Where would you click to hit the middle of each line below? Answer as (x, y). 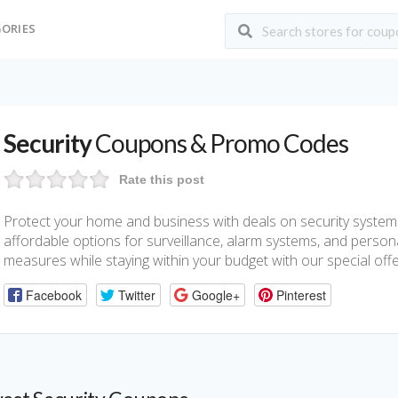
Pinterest (301, 295)
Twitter (136, 295)
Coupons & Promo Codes (220, 143)
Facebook (53, 295)
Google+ (215, 295)
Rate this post (162, 179)
